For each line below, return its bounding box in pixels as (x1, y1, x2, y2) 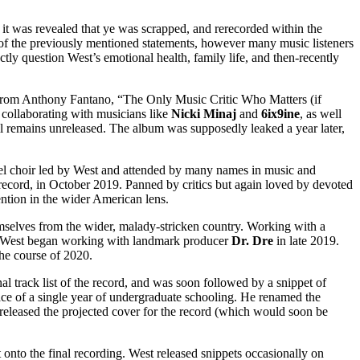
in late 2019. (273, 233, 339, 247)
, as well (300, 106, 342, 121)
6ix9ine (261, 106, 300, 121)
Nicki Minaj (171, 106, 236, 121)
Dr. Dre (231, 233, 273, 247)
